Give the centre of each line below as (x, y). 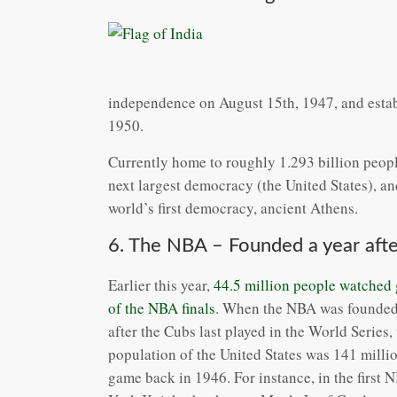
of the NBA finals (162, 307)
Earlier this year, (161, 284)
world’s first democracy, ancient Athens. (233, 207)
